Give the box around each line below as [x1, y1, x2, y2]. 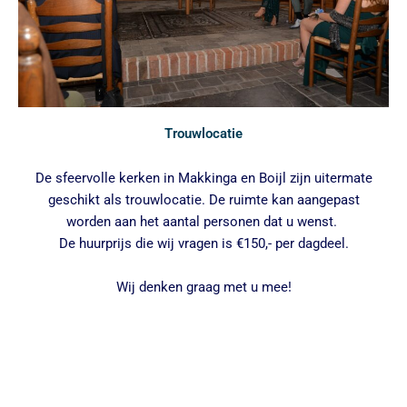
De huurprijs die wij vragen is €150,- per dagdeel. [58, 235, 349, 253]
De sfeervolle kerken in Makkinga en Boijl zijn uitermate [35, 170, 372, 187]
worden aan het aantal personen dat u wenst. [66, 213, 341, 231]
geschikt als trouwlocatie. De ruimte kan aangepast [47, 192, 360, 209]
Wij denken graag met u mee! [115, 279, 292, 296]
